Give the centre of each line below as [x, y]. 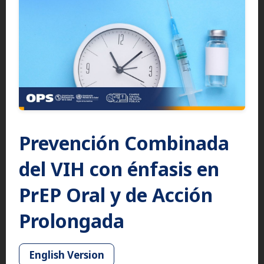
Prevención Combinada [124, 143]
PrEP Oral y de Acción [116, 194]
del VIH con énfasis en [119, 169]
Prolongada [72, 220]
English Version [67, 255]
